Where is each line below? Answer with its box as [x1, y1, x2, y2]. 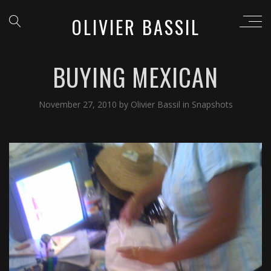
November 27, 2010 [38, 99, 117, 110]
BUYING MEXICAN [53, 59, 218, 95]
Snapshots [191, 99, 233, 110]
